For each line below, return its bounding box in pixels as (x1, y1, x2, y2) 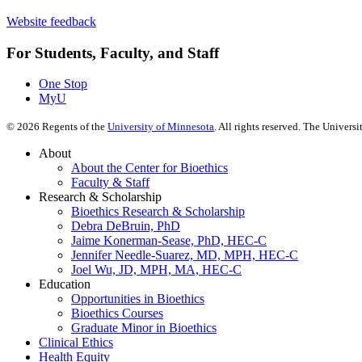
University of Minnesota (107, 120, 214, 133)
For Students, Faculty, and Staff (6, 44, 219, 61)
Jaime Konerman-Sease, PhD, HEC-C (71, 234, 267, 248)
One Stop (39, 77, 87, 91)
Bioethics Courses (71, 306, 163, 321)
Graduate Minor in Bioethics (71, 321, 217, 335)
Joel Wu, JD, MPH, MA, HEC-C (71, 263, 242, 277)
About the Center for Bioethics (71, 161, 228, 175)
